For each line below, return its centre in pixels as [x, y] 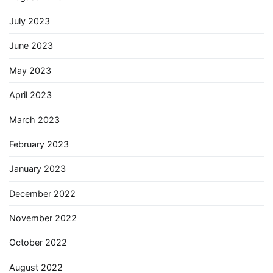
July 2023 [30, 21]
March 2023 [34, 119]
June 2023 [31, 46]
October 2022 [38, 243]
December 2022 [42, 193]
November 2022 [43, 218]
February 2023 [39, 144]
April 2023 [30, 95]
